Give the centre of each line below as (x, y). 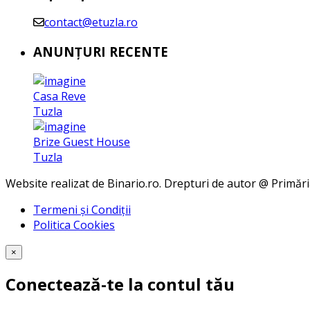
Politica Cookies (74, 225)
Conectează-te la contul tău (120, 284)
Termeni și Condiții (82, 209)
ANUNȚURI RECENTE (101, 51)
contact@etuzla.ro (91, 22)
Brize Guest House (82, 142)
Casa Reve (60, 96)
